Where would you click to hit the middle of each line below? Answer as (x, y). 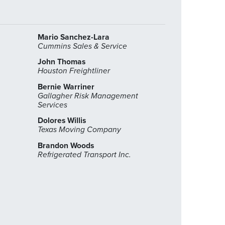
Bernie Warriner (66, 87)
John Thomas (62, 62)
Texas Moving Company (79, 130)
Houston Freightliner (74, 71)
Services (52, 105)
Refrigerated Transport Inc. (84, 154)
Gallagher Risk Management (88, 96)
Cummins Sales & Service (82, 46)
